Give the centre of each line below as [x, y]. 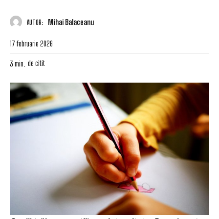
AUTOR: [35, 22]
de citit [36, 63]
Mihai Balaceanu [71, 22]
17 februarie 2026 [31, 43]
